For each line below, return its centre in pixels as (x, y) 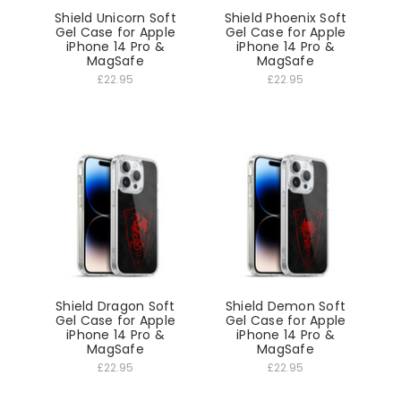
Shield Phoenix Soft (286, 18)
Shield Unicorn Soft (115, 18)
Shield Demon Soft (286, 306)
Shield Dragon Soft (115, 306)
